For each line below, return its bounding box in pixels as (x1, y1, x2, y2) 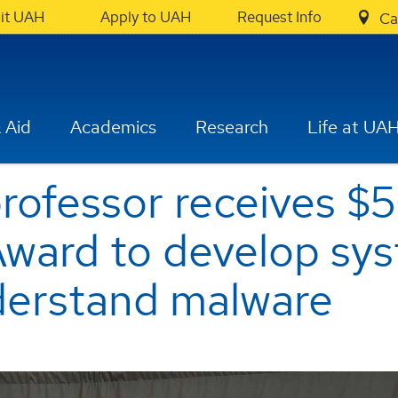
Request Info (236, 7, 322, 27)
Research (195, 115, 269, 139)
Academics (70, 115, 157, 139)
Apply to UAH (100, 7, 191, 27)
